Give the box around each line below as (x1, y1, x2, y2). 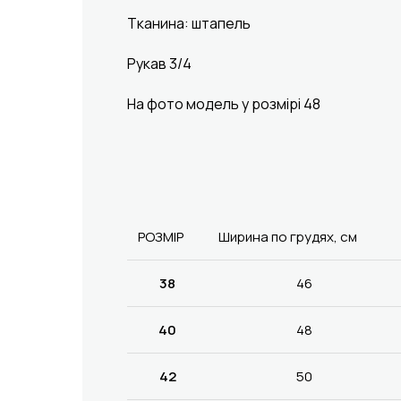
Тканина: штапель (127, 13, 251, 33)
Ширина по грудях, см (218, 226, 357, 246)
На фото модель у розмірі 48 (127, 93, 320, 114)
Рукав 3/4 (127, 53, 192, 73)
